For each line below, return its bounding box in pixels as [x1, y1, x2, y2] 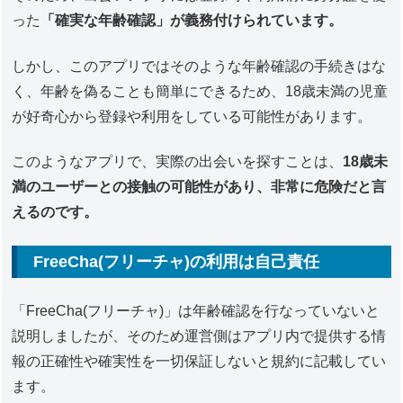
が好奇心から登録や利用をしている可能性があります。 [12, 108, 372, 124]
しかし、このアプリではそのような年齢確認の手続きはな [12, 58, 387, 74]
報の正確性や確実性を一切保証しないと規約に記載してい [12, 353, 387, 369]
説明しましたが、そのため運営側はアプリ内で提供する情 [12, 327, 387, 344]
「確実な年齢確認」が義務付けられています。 [40, 13, 344, 29]
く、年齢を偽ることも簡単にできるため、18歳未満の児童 [12, 83, 389, 99]
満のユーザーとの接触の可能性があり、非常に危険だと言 [12, 179, 387, 195]
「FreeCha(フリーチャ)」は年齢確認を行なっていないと [12, 302, 381, 318]
